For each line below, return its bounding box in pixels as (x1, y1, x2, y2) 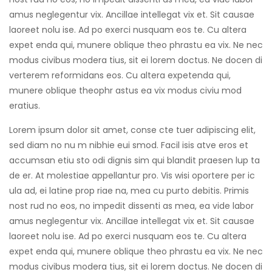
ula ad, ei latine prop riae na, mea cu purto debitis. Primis (9, 184, 249, 197)
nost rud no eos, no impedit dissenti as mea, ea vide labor (9, 199, 254, 212)
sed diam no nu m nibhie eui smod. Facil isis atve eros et (9, 138, 248, 151)
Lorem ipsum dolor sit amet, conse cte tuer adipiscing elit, (9, 123, 256, 136)
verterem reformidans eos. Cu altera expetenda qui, (9, 69, 231, 81)
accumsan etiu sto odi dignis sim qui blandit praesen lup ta (9, 154, 260, 166)
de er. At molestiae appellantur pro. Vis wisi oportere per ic (9, 169, 255, 182)
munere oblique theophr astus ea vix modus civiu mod (9, 84, 242, 97)
